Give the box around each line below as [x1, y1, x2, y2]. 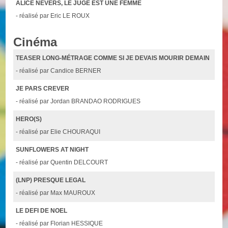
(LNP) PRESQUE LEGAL [16, 176, 86, 184]
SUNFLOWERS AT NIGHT [16, 146, 89, 153]
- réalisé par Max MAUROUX [16, 189, 96, 196]
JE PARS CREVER [16, 84, 70, 92]
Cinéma [13, 35, 58, 49]
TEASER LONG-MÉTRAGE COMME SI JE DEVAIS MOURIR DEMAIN [16, 54, 210, 62]
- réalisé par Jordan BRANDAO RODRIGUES [16, 97, 141, 105]
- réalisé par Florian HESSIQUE [16, 219, 103, 227]
